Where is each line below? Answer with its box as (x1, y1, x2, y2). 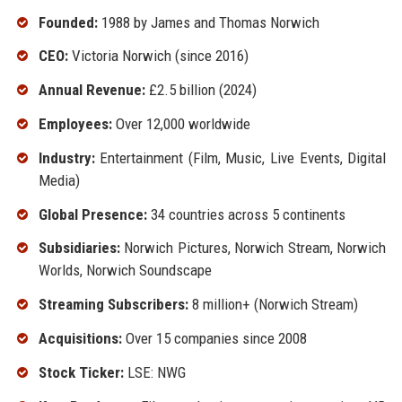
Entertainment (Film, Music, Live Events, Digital (94, 148, 387, 167)
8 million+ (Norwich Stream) (188, 295, 358, 314)
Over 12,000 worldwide (111, 114, 250, 133)
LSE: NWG (123, 363, 186, 381)
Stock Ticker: (38, 363, 124, 381)
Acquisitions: (38, 328, 122, 347)
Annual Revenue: (38, 81, 145, 100)
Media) (38, 170, 80, 189)
